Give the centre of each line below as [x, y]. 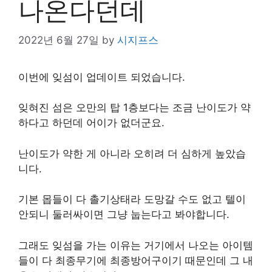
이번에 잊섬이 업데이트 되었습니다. [102, 77]
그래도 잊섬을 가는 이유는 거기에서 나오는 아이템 [136, 245]
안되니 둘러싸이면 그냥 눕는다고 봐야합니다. [124, 214]
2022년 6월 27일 [59, 40]
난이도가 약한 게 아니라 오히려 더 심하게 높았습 [132, 153]
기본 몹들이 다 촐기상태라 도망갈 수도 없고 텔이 [132, 199]
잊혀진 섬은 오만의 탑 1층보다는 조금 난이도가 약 [134, 107]
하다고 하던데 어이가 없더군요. [91, 123]
